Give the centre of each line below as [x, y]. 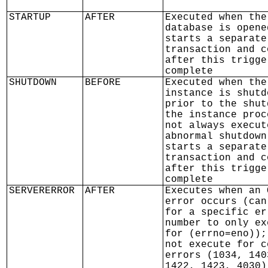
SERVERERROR [42, 191]
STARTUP [30, 17]
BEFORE [103, 83]
